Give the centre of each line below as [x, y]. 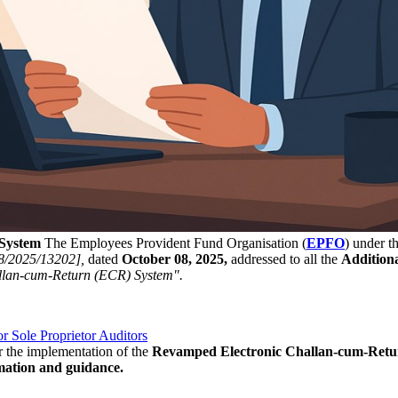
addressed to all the [284, 259]
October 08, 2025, [173, 259]
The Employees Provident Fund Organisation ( [174, 243]
